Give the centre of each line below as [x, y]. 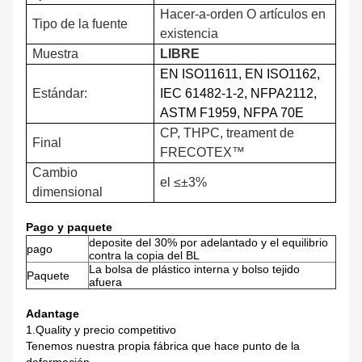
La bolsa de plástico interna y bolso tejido [194, 269]
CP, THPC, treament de [227, 133]
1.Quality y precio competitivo [101, 330]
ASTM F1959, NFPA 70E [232, 113]
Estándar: [60, 94]
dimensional [68, 192]
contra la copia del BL [144, 256]
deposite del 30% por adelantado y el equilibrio [208, 243]
